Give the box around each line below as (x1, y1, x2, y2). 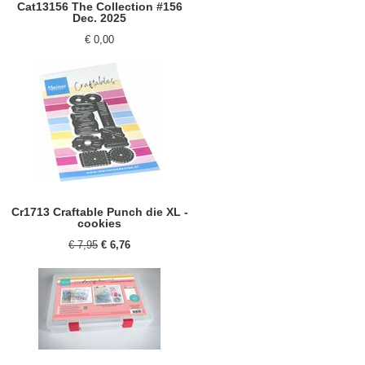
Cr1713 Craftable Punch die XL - (11, 205, 188, 218)
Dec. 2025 (73, 11, 126, 24)
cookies (77, 217, 121, 230)
